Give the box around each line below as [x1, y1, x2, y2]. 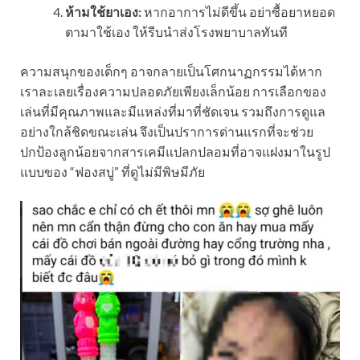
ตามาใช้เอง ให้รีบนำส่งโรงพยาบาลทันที [65, 24, 288, 40]
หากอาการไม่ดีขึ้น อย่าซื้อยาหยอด [141, 4, 335, 20]
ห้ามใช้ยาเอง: [65, 4, 141, 20]
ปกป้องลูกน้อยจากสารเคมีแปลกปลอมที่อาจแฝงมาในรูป [20, 144, 330, 160]
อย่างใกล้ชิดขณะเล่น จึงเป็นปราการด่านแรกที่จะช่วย [20, 124, 313, 140]
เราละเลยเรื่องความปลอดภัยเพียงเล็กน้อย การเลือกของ [20, 84, 326, 100]
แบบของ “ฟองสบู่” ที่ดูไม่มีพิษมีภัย [20, 164, 205, 180]
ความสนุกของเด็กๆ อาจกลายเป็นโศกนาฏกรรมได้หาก [20, 63, 322, 80]
